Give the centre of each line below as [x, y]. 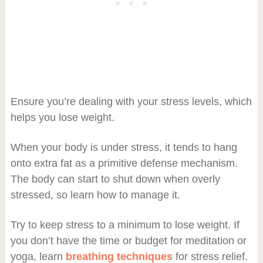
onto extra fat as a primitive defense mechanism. [124, 163]
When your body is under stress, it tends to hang [124, 147]
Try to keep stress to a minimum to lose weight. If [125, 225]
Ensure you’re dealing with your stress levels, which [131, 101]
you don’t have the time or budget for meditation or [128, 240]
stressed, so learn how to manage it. [95, 195]
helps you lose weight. [62, 117]
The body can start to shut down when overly [115, 179]
